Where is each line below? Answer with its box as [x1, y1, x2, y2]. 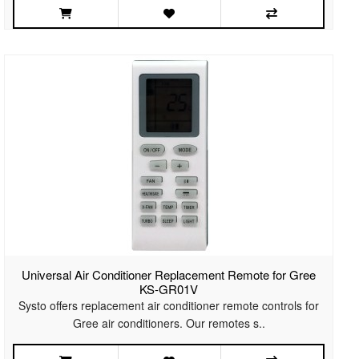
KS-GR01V [139, 280, 199, 298]
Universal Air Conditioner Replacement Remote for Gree [22, 266, 317, 284]
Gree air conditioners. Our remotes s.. [72, 315, 265, 332]
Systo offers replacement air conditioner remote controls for [18, 297, 320, 314]
